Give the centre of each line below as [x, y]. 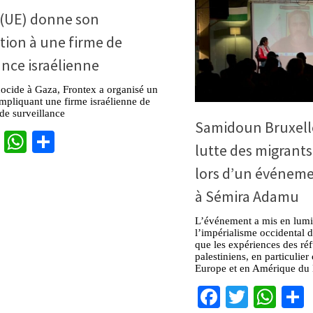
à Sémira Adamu [247, 196]
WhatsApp [73, 142]
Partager [92, 142]
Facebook [263, 297]
